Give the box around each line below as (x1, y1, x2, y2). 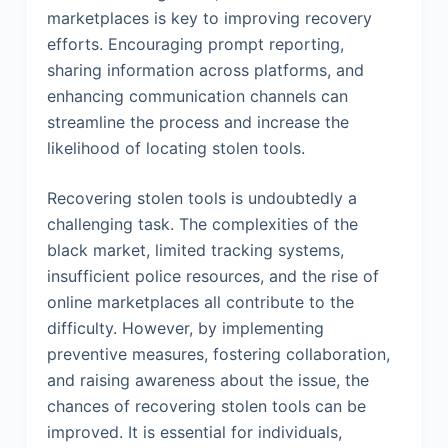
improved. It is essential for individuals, (46, 421, 342, 442)
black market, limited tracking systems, (46, 239, 344, 260)
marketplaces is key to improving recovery (46, 7, 372, 28)
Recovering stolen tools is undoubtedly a (46, 187, 357, 208)
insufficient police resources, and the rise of (46, 265, 379, 286)
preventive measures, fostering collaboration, (46, 343, 390, 364)
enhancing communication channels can (46, 85, 348, 106)
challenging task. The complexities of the (46, 213, 358, 234)
